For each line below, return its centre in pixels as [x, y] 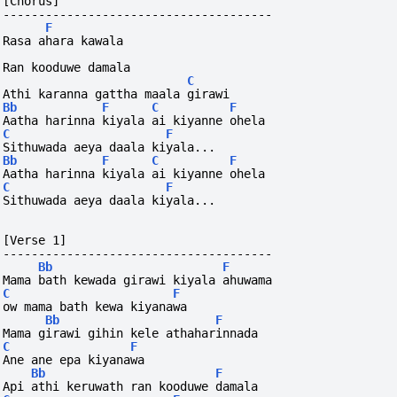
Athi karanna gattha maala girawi [117, 94]
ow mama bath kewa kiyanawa [95, 307]
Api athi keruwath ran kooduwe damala [131, 387]
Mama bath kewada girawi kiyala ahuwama [138, 280]
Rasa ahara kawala [67, 41]
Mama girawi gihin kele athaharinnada [131, 334]
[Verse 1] [35, 241]
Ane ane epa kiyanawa [74, 360]
